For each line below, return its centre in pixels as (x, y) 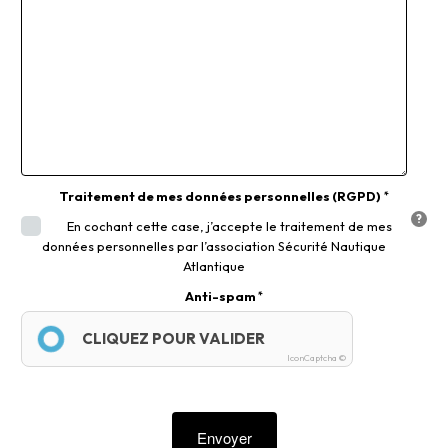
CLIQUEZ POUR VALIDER (174, 338)
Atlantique (214, 265)
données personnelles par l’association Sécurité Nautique (214, 245)
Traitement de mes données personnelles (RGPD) (220, 195)
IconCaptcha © (317, 357)
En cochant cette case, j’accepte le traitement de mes (229, 225)
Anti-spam (220, 295)
